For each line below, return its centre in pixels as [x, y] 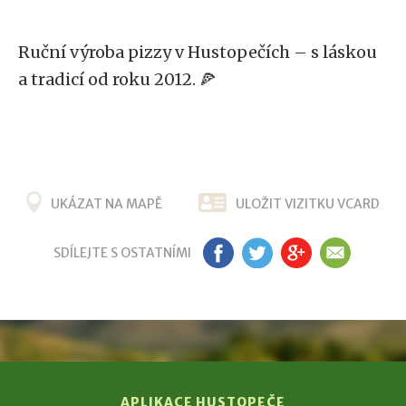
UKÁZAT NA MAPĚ [106, 204]
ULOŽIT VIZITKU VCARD [308, 204]
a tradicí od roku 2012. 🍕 [117, 79]
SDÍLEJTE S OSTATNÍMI [122, 253]
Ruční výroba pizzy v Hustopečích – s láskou [198, 52]
